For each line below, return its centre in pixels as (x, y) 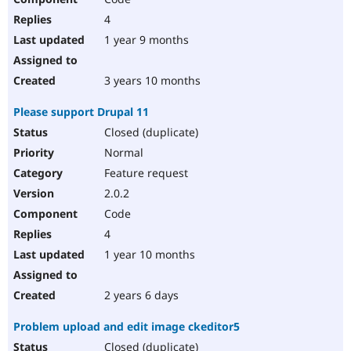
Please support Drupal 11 (81, 112)
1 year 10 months (148, 255)
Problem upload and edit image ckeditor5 (127, 327)
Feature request (145, 173)
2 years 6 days (140, 295)
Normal (122, 153)
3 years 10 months (151, 81)
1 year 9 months (145, 40)
